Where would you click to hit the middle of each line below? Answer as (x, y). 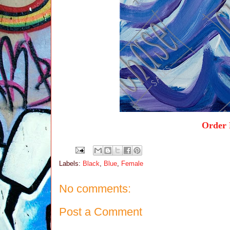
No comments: (95, 188)
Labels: (71, 163)
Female (132, 163)
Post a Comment (100, 212)
